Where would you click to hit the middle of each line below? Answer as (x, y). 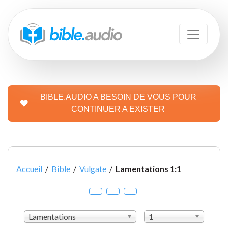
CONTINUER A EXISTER (118, 109)
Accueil (29, 168)
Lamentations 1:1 (148, 168)
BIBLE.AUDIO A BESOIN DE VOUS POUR (118, 97)
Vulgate (93, 168)
